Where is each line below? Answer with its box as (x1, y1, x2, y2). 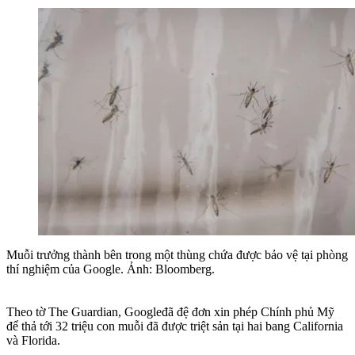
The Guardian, (48, 305, 124, 319)
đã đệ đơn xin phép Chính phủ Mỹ (162, 305, 334, 319)
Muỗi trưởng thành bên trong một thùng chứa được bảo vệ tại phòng (6, 248, 348, 262)
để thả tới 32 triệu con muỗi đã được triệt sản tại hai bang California (6, 319, 343, 334)
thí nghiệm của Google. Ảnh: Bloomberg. (6, 262, 215, 277)
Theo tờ (6, 305, 48, 319)
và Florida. (6, 334, 60, 348)
